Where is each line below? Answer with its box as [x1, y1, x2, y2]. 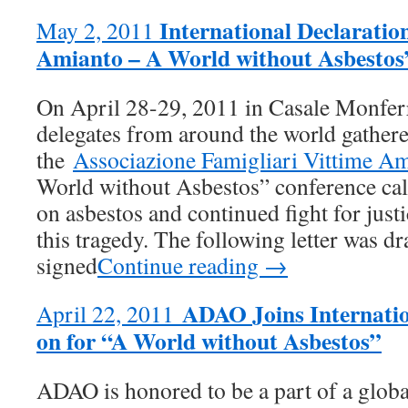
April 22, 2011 [36, 298, 182, 329]
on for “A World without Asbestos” [36, 323, 382, 358]
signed [36, 250, 97, 280]
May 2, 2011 [36, 15, 154, 46]
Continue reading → [97, 250, 288, 280]
